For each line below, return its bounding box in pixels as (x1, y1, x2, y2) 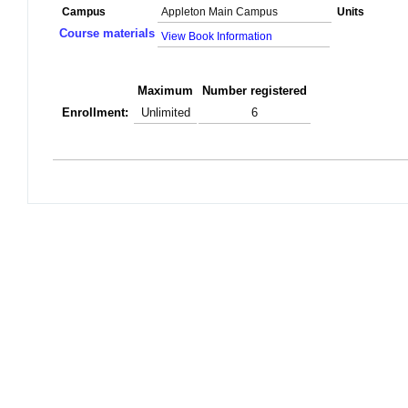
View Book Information (161, 30, 272, 43)
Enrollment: (62, 107, 128, 119)
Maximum (138, 85, 193, 97)
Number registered (202, 85, 307, 97)
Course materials (59, 27, 155, 40)
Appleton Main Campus (161, 5, 278, 18)
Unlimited (140, 107, 190, 119)
